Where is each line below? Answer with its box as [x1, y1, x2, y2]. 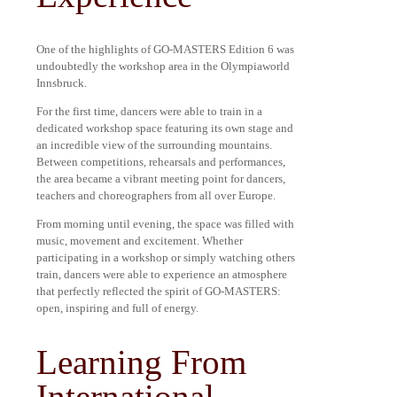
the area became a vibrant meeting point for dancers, [36, 172, 285, 186]
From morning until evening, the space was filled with [36, 217, 294, 231]
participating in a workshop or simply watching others [36, 251, 295, 265]
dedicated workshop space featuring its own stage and [36, 121, 293, 136]
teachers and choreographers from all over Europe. [36, 189, 276, 203]
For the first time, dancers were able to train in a [36, 105, 262, 119]
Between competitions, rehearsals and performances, [36, 155, 285, 169]
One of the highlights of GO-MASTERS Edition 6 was [36, 43, 294, 57]
